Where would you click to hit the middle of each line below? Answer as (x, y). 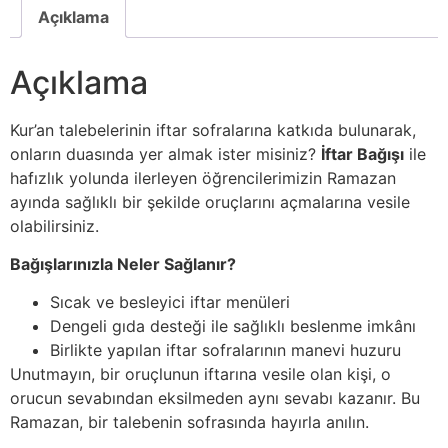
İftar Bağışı (362, 153)
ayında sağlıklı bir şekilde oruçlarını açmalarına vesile (210, 201)
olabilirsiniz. (54, 225)
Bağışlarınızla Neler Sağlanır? (123, 264)
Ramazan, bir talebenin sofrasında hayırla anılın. (189, 422)
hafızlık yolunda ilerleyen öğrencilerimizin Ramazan (203, 177)
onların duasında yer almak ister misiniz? (165, 153)
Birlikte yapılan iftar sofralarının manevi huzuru (225, 350)
